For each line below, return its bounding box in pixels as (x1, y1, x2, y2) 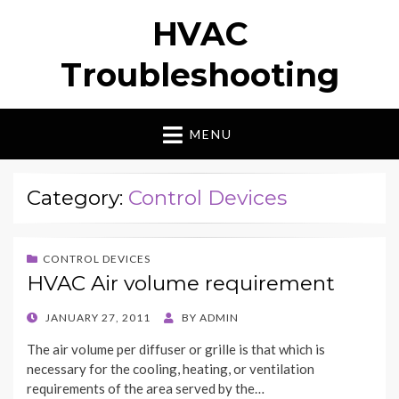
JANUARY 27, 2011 (45, 311, 151, 325)
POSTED (26, 310, 71, 324)
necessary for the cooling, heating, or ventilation (27, 361, 314, 378)
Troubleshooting (60, 55, 339, 94)
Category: (27, 185, 128, 211)
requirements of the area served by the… (27, 380, 265, 397)
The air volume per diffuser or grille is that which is (27, 341, 325, 358)
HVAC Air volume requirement (27, 271, 335, 297)
